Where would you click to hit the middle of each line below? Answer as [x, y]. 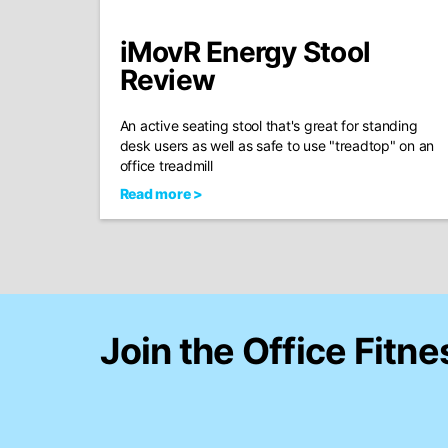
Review [167, 80]
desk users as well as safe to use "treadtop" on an [276, 145]
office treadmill [166, 165]
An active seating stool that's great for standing [268, 125]
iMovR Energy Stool [244, 52]
